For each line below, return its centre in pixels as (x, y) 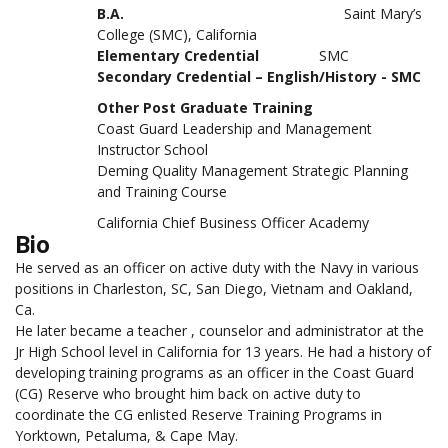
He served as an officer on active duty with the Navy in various (217, 267)
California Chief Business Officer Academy (233, 222)
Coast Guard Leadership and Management (234, 128)
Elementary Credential (208, 55)
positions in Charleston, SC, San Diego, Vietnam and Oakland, (214, 288)
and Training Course (162, 191)
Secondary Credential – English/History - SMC (259, 76)
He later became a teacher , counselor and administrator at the (219, 330)
